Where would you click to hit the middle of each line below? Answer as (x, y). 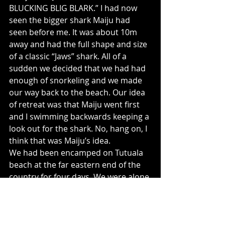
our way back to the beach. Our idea (78, 92)
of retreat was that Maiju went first (75, 104)
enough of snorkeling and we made (77, 80)
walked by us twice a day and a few (75, 201)
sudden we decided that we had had (78, 68)
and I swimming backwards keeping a (80, 117)
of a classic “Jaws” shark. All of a (69, 56)
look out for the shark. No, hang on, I (79, 129)
